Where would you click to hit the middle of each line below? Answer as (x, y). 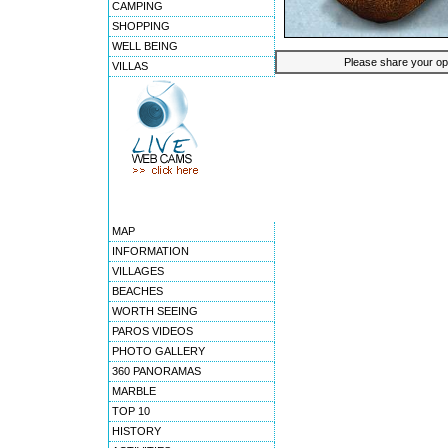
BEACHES (137, 291)
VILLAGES (138, 271)
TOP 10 (131, 411)
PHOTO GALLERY (158, 351)
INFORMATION (150, 251)
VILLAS (130, 66)
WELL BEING (145, 46)
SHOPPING (141, 26)
